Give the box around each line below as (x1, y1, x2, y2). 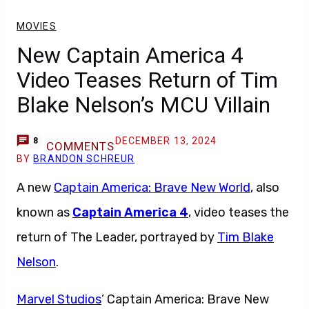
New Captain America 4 (17, 42, 243, 68)
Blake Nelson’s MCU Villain (17, 92, 270, 118)
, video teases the (188, 205, 289, 220)
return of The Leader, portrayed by (17, 230, 217, 245)
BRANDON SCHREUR (33, 153, 135, 164)
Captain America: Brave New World (54, 180, 250, 195)
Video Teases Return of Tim (17, 67, 278, 93)
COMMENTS (46, 139, 115, 153)
